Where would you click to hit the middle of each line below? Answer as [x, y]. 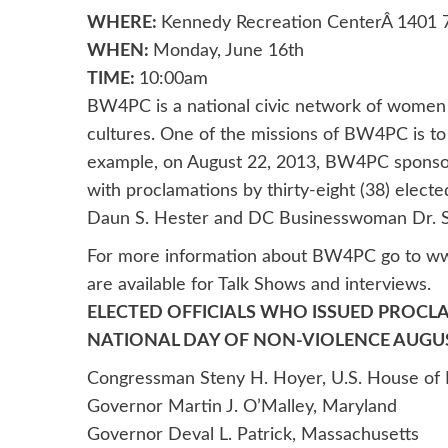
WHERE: [124, 23]
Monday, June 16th [228, 51]
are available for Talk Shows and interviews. [259, 285]
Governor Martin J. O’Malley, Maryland [242, 407]
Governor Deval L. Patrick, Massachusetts [253, 435]
